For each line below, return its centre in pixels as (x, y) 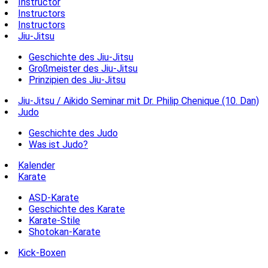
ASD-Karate (54, 197)
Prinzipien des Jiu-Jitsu (77, 80)
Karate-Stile (54, 220)
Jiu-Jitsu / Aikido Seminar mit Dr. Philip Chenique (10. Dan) (138, 100)
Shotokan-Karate (65, 232)
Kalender (36, 165)
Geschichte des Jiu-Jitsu (81, 57)
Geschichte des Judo (73, 133)
